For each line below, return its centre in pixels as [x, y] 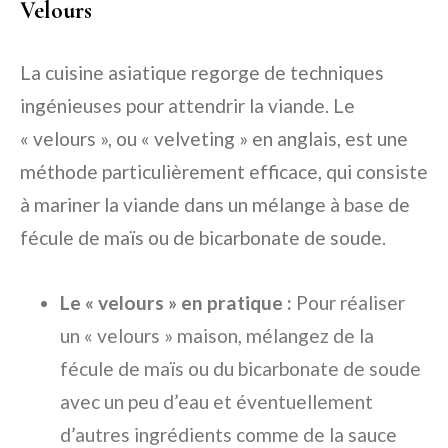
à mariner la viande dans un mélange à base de [215, 205]
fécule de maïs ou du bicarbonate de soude [240, 369]
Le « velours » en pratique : [176, 303]
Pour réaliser [348, 303]
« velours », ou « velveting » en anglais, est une [214, 139]
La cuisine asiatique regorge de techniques [202, 73]
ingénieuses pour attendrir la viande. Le [187, 106]
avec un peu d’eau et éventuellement [216, 402]
